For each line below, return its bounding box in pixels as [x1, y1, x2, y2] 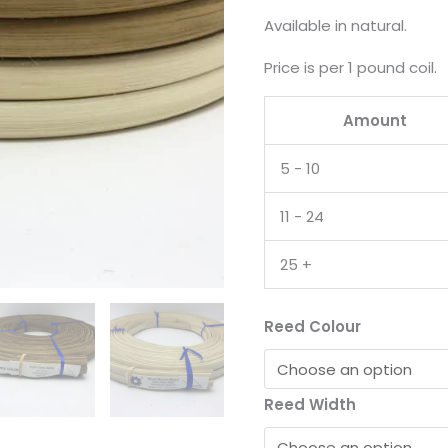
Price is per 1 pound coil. [264, 57, 437, 79]
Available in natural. [264, 15, 407, 37]
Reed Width [264, 393, 356, 415]
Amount [342, 110, 407, 132]
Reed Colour [264, 315, 361, 337]
